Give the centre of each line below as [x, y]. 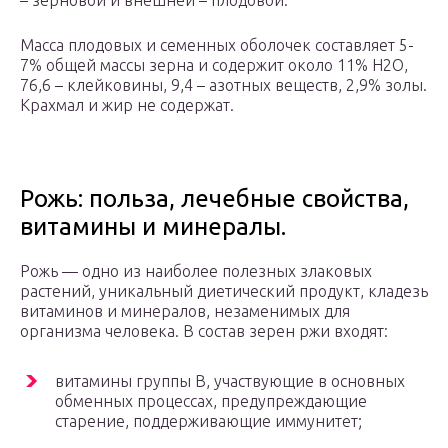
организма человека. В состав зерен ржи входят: [204, 331]
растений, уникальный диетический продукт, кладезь [224, 291]
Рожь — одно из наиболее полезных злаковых [196, 271]
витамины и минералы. [153, 227]
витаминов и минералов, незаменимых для [185, 311]
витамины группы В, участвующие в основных [230, 381]
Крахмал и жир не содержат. [127, 105]
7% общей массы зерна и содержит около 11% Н [201, 65]
